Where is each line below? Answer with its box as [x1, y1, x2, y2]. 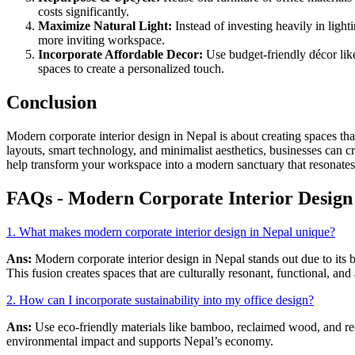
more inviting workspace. [38, 33, 165, 48]
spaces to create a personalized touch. [38, 62, 224, 76]
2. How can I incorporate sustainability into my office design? [6, 292, 314, 307]
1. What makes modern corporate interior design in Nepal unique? [6, 224, 335, 239]
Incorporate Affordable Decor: [38, 48, 206, 62]
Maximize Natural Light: [38, 19, 172, 33]
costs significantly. [38, 5, 129, 19]
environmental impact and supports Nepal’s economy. [6, 334, 273, 348]
